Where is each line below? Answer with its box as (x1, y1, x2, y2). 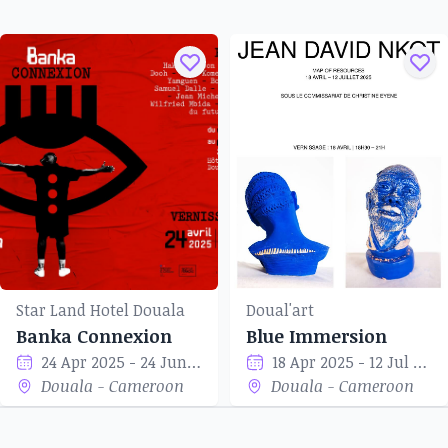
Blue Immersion (246, 324, 387, 348)
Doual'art (246, 299, 314, 321)
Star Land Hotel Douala (16, 299, 185, 321)
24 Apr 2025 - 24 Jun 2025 (187, 351, 202, 373)
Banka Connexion (16, 324, 172, 348)
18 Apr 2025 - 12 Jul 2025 (413, 351, 428, 373)
